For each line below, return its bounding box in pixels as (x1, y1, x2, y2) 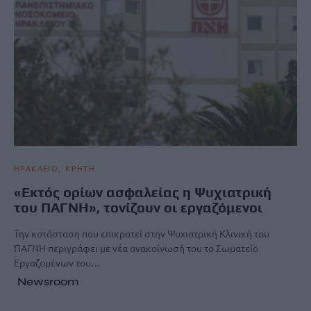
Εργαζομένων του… (14, 255, 101, 269)
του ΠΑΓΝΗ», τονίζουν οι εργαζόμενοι (14, 199, 262, 215)
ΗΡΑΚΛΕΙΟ (14, 162, 58, 174)
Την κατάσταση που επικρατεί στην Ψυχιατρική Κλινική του (14, 226, 269, 239)
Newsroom (17, 274, 79, 288)
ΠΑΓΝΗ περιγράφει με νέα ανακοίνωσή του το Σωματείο (14, 241, 258, 254)
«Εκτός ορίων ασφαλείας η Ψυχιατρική (14, 183, 271, 200)
